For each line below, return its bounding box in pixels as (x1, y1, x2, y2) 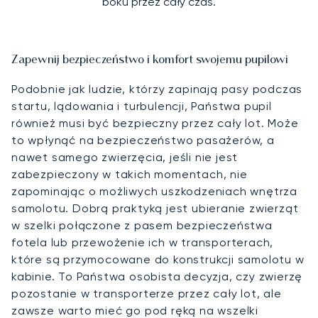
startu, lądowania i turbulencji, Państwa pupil (11, 99, 272, 114)
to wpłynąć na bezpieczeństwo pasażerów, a (11, 133, 275, 148)
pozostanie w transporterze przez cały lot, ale (11, 287, 282, 301)
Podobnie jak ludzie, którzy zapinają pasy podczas (11, 82, 303, 97)
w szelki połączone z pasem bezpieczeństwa (11, 219, 273, 233)
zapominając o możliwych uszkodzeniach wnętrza (11, 185, 297, 199)
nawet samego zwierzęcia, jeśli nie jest (11, 150, 238, 165)
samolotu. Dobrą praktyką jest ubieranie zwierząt (11, 202, 299, 216)
